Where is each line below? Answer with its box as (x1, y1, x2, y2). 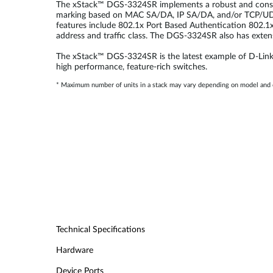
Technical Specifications (56, 225, 145, 234)
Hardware (56, 246, 93, 255)
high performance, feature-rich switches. (56, 63, 207, 71)
